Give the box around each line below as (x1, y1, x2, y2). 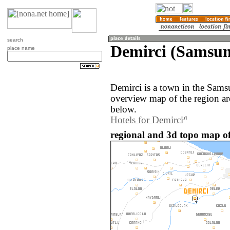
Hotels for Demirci (110, 115, 183, 126)
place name (7, 45, 35, 51)
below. (110, 104, 137, 115)
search (7, 37, 23, 43)
